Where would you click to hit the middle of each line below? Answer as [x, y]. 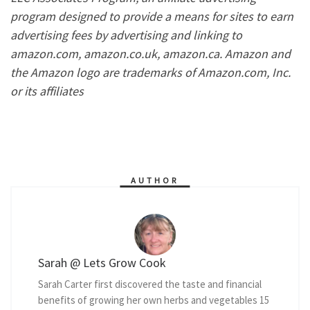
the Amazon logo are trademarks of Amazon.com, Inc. [151, 73]
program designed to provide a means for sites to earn [152, 17]
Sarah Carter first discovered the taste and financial [149, 284]
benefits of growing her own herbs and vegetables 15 [153, 300]
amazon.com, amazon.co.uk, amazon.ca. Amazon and [151, 54]
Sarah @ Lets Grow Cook [102, 262]
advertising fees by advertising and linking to [126, 35]
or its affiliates [47, 91]
